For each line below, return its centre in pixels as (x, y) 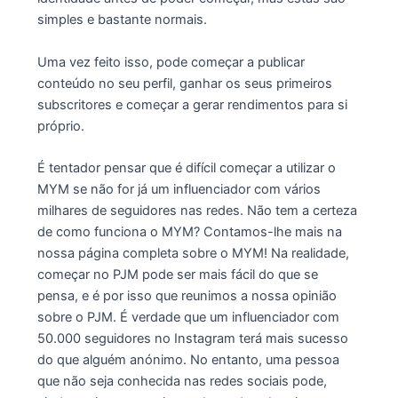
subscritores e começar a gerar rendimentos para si (192, 104)
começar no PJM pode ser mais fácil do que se (177, 274)
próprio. (60, 126)
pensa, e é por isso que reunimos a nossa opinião (187, 295)
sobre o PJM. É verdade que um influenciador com (188, 317)
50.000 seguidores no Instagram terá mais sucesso (192, 338)
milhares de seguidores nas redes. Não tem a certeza (197, 210)
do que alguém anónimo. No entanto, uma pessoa (188, 359)
